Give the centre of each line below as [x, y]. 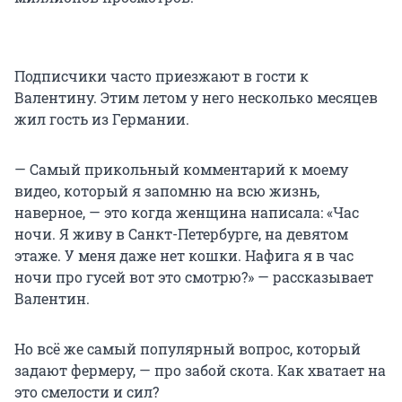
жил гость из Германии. [102, 119]
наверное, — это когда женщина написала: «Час [187, 213]
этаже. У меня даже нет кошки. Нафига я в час [184, 256]
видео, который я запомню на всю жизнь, [167, 191]
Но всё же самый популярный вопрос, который [188, 349]
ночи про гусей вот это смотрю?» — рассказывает [194, 277]
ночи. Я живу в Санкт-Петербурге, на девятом [181, 234]
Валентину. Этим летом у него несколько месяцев [196, 98]
